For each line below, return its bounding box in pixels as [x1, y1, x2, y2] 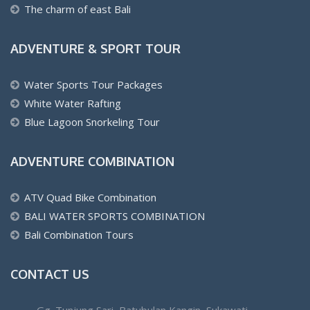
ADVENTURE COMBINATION [10, 153, 174, 169]
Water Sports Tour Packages [24, 77, 163, 91]
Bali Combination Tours [24, 227, 134, 241]
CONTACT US [10, 266, 89, 282]
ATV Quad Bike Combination [24, 190, 156, 204]
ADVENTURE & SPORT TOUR [10, 40, 181, 56]
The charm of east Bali [24, 1, 131, 16]
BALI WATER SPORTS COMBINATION [24, 208, 205, 223]
